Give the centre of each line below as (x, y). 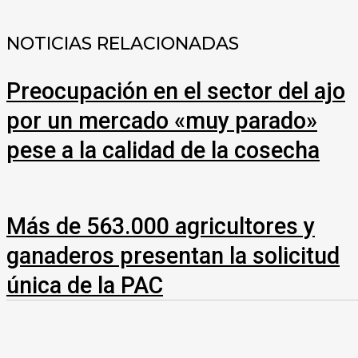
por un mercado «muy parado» (162, 121)
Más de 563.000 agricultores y (161, 227)
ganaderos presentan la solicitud (173, 256)
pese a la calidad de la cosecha (163, 151)
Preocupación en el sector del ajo (176, 91)
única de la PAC (85, 286)
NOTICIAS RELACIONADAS (123, 43)
